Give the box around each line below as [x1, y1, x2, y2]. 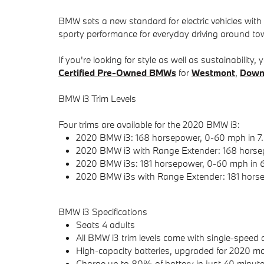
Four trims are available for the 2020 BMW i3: [58, 118, 240, 130]
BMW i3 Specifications [58, 206, 147, 217]
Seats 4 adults [76, 219, 135, 230]
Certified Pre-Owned [58, 67, 147, 78]
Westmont [192, 67, 235, 78]
